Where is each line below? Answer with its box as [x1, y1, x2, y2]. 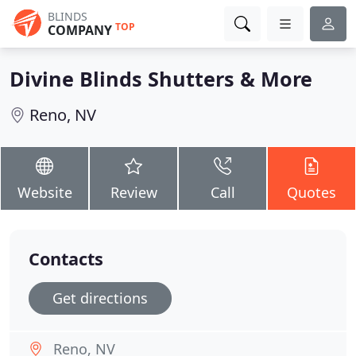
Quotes [287, 183, 336, 202]
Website [17, 183, 72, 202]
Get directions [52, 288, 148, 308]
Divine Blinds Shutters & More [10, 65, 312, 92]
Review [110, 183, 157, 202]
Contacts [29, 247, 103, 270]
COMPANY [48, 21, 112, 39]
